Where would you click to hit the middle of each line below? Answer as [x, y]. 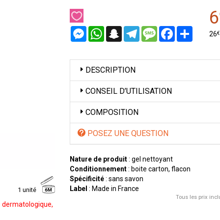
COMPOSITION [112, 112]
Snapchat [137, 30]
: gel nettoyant [150, 159]
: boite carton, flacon [158, 169]
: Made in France [113, 189]
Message [171, 30]
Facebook [190, 30]
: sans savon [124, 179]
